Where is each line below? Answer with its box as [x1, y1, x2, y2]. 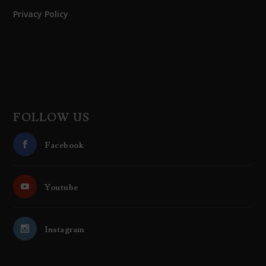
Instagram [45, 224, 85, 236]
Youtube [45, 182, 78, 194]
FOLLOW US [13, 110, 90, 125]
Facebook [45, 140, 84, 151]
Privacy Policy [13, 8, 69, 20]
